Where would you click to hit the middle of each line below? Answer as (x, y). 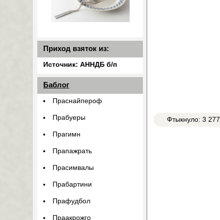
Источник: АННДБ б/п (80, 65)
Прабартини (72, 185)
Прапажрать (72, 151)
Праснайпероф (77, 101)
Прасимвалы (73, 168)
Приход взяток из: (76, 49)
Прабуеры (69, 118)
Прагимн (66, 135)
